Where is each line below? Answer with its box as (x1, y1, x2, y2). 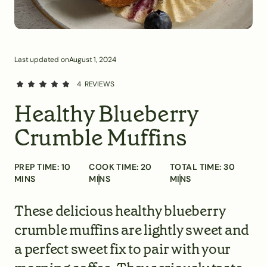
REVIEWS (84, 79, 114, 89)
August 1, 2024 (69, 55, 116, 64)
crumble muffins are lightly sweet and (14, 221, 250, 240)
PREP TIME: (14, 162, 61, 172)
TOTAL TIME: (170, 162, 224, 172)
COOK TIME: (89, 162, 141, 172)
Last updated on (14, 55, 69, 64)
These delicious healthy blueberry (14, 201, 226, 221)
